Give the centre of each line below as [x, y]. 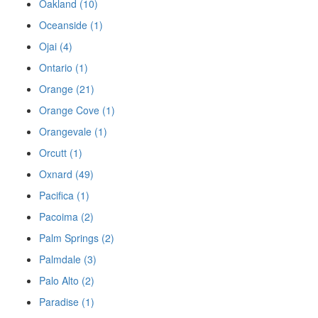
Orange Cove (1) [77, 110]
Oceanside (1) [71, 25]
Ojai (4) [56, 46]
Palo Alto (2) [67, 280]
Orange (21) [67, 89]
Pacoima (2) [66, 216]
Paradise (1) [67, 302]
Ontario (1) [64, 67]
